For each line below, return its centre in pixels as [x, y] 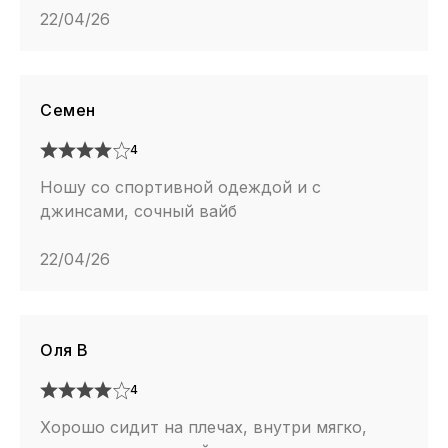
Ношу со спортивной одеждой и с [180, 186]
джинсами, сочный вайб [138, 210]
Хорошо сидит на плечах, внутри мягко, [203, 426]
